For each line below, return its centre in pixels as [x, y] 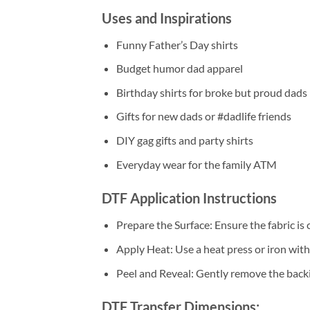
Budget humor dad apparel [179, 69]
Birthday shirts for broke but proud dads [211, 92]
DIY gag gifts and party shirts [184, 140]
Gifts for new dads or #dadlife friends [203, 116]
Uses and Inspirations [167, 18]
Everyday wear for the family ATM [196, 164]
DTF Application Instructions [189, 198]
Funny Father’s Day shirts [177, 44]
